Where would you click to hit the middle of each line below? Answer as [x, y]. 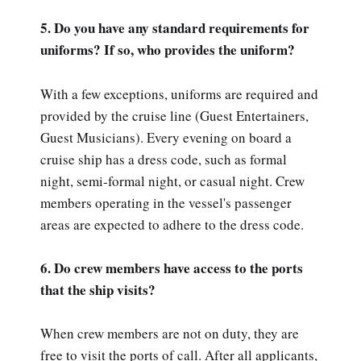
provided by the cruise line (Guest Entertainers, [174, 115]
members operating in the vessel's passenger [166, 202]
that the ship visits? [98, 289]
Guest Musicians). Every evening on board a [166, 137]
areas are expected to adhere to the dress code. [172, 224]
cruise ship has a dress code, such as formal [164, 159]
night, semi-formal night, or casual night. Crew [172, 180]
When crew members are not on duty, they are [170, 334]
